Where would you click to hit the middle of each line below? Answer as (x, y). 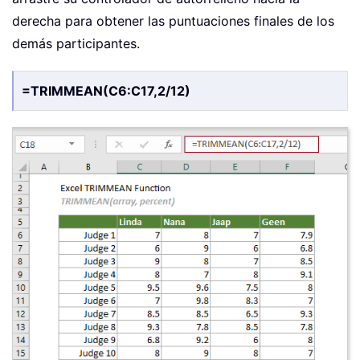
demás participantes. (76, 44)
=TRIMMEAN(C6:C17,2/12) (106, 91)
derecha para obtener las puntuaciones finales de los (173, 21)
